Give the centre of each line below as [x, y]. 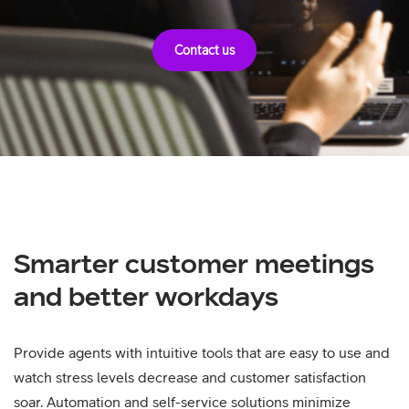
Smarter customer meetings [194, 263]
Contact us [204, 50]
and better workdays [146, 296]
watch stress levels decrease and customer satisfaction [190, 377]
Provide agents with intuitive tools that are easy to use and [202, 352]
